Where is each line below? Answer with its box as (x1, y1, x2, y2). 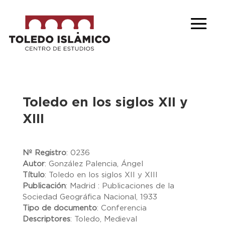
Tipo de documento (22, 204, 97, 212)
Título (22, 171, 45, 179)
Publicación (22, 182, 66, 190)
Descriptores (22, 215, 70, 223)
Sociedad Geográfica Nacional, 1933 (22, 193, 157, 201)
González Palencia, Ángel (48, 160, 143, 168)
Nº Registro (22, 149, 66, 157)
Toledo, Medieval (74, 215, 137, 223)
